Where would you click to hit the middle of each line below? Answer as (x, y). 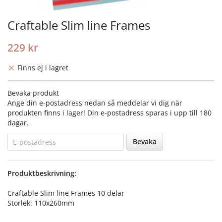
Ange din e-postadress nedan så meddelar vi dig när (95, 103)
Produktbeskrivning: (42, 173)
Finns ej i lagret (43, 68)
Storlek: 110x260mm (41, 203)
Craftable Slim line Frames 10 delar (66, 193)
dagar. (18, 123)
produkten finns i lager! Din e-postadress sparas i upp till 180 (110, 113)
